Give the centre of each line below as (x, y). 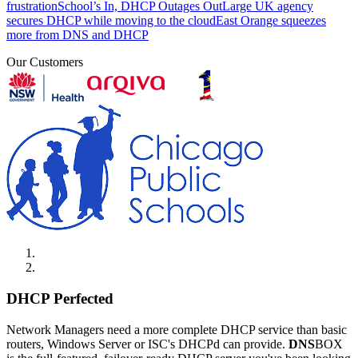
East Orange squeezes (271, 21)
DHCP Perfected (60, 299)
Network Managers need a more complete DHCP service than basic (177, 330)
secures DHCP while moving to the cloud (111, 21)
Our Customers (45, 62)
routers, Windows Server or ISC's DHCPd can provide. (147, 344)
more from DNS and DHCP (78, 35)
